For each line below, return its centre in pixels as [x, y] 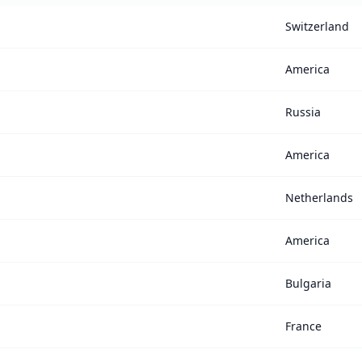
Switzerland [317, 27]
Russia [303, 112]
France [303, 326]
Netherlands [319, 198]
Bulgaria [308, 284]
